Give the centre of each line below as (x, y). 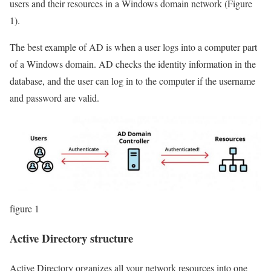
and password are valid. (54, 98)
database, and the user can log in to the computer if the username (132, 81)
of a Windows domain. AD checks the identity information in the (133, 64)
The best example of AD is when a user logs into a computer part (133, 47)
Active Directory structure (71, 238)
